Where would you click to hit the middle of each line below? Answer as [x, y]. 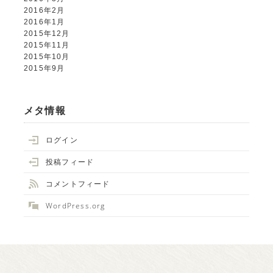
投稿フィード [70, 162]
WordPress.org [76, 206]
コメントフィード [78, 184]
